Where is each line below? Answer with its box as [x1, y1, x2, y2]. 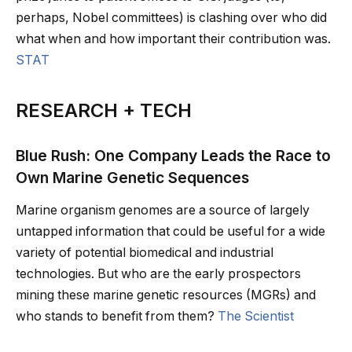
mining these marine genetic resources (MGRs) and [16, 288, 316, 303]
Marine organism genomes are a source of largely [16, 203, 310, 218]
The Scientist [218, 309, 294, 324]
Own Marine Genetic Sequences [16, 167, 249, 187]
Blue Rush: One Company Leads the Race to [16, 145, 331, 165]
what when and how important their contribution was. [16, 31, 331, 47]
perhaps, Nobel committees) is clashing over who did [16, 10, 327, 26]
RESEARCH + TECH [16, 98, 192, 122]
